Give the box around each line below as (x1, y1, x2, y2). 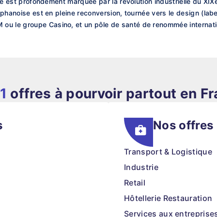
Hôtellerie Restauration (124, 193, 213, 203)
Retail (124, 178, 145, 187)
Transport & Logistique (124, 147, 213, 156)
